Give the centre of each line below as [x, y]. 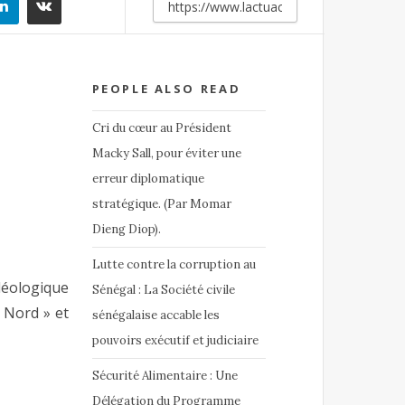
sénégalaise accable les [155, 315]
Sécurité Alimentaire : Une [165, 375]
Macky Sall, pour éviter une [166, 153]
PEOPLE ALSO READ [166, 88]
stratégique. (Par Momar [161, 203]
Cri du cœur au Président [161, 127]
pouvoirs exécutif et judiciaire [175, 340]
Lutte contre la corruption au [174, 264]
